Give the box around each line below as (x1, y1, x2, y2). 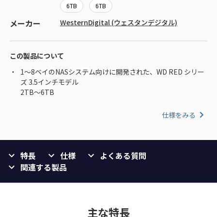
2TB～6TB (20, 87, 54, 97)
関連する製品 (20, 161, 67, 173)
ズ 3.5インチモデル (20, 77, 78, 87)
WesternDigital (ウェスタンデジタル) (60, 17, 177, 28)
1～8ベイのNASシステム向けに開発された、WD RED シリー (20, 67, 204, 77)
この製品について (10, 51, 64, 61)
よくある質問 (100, 150, 146, 162)
